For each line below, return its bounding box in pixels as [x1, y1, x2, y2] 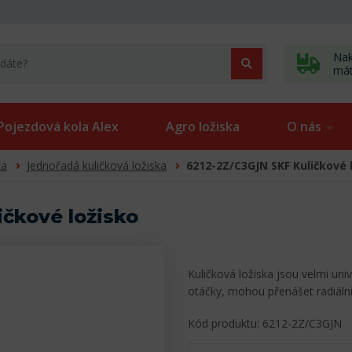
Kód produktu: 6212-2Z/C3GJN [188, 316, 342, 332]
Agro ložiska [166, 118, 240, 136]
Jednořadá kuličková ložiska [27, 158, 167, 174]
